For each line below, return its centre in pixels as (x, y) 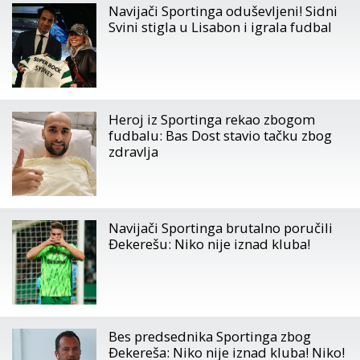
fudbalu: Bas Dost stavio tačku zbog (220, 135)
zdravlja (133, 151)
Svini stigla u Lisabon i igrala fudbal (220, 27)
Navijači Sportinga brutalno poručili (221, 228)
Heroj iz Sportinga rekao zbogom (212, 119)
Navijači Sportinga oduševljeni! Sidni (223, 11)
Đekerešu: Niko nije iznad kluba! (209, 244)
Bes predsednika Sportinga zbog (210, 336)
